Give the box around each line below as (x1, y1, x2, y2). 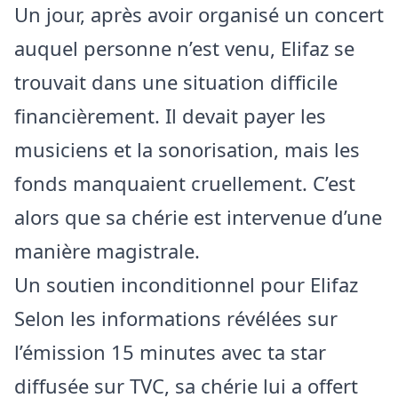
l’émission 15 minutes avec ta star (14, 338, 326, 365)
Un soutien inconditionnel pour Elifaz (14, 271, 358, 298)
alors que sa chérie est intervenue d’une (14, 203, 382, 230)
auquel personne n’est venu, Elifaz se (14, 35, 354, 61)
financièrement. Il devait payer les (14, 102, 326, 129)
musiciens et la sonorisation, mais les (14, 136, 360, 163)
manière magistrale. (14, 237, 200, 264)
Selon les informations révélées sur (14, 305, 338, 331)
